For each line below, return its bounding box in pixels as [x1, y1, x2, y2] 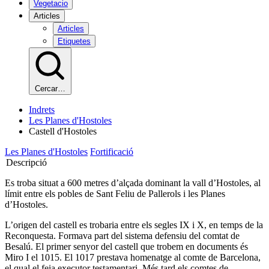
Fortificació [90, 147, 133, 157]
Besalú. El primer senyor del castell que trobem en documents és [5, 241, 248, 252]
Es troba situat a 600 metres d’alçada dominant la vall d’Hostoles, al [5, 178, 261, 188]
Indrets [29, 104, 55, 115]
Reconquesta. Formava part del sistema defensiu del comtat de [5, 231, 240, 241]
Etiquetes [58, 37, 91, 46]
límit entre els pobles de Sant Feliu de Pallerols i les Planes [5, 189, 225, 199]
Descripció [6, 157, 47, 168]
